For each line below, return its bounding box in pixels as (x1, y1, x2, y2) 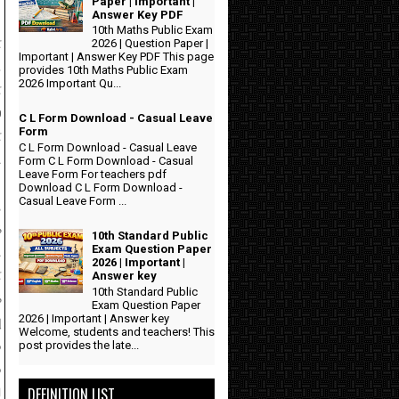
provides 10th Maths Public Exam (19, 63, 188, 77)
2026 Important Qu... (19, 77, 121, 91)
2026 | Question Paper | (92, 37, 209, 51)
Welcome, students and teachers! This (19, 324, 215, 338)
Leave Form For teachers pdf (19, 167, 167, 181)
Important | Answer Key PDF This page (19, 50, 214, 64)
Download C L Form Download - (19, 180, 183, 194)
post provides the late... (19, 338, 139, 352)
